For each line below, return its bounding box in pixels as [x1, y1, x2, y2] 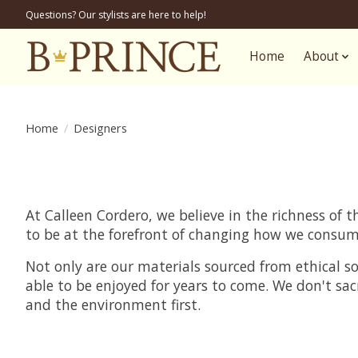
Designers [73, 119, 127, 136]
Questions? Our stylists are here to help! [26, 7, 206, 22]
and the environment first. [26, 295, 201, 314]
